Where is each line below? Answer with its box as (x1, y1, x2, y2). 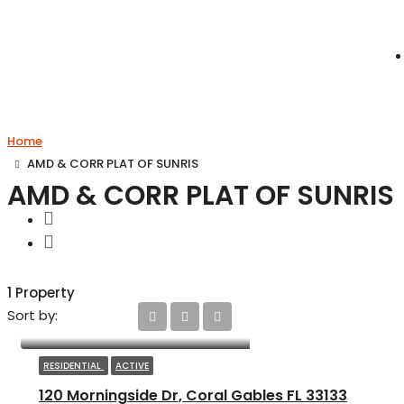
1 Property (7, 283, 75, 302)
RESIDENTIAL (43, 359, 104, 372)
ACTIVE (115, 359, 149, 372)
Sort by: (7, 306, 58, 325)
